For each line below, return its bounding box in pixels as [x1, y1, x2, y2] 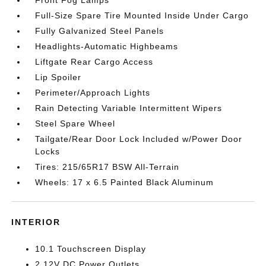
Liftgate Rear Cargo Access [35, 56, 154, 66]
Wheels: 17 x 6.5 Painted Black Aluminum [35, 177, 214, 187]
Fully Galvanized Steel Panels [35, 26, 164, 36]
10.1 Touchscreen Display [35, 243, 147, 254]
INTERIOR [11, 217, 61, 227]
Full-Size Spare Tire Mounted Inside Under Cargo [35, 10, 249, 20]
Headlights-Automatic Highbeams [35, 41, 179, 51]
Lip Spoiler [35, 72, 82, 82]
